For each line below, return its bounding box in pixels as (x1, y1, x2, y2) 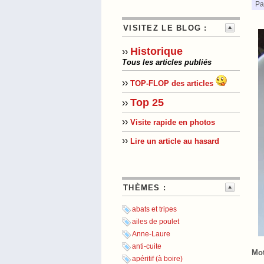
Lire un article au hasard (130, 137, 219, 146)
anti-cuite (132, 242, 161, 251)
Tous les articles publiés (122, 58, 212, 67)
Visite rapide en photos (130, 118, 215, 127)
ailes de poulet (132, 217, 179, 226)
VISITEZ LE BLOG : (123, 24, 207, 32)
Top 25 (130, 96, 164, 108)
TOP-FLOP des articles (130, 78, 213, 88)
